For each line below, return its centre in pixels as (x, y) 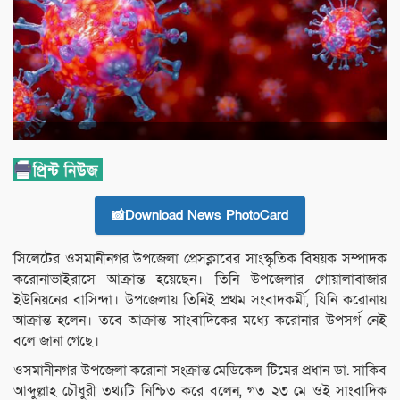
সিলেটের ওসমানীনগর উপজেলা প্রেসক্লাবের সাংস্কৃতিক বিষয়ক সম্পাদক (200, 259)
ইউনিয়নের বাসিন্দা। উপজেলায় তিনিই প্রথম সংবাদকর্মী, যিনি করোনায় (200, 300)
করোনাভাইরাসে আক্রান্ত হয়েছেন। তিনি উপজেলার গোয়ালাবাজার (200, 280)
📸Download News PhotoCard (200, 216)
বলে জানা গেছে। (56, 342)
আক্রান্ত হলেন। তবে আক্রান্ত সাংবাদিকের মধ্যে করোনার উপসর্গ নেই (200, 321)
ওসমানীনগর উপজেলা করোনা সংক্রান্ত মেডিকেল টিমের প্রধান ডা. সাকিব (200, 371)
